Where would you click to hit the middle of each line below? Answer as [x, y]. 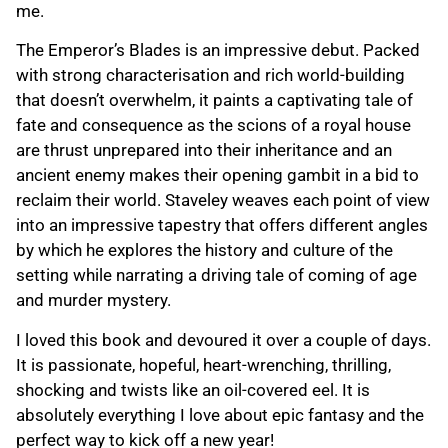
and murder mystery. [93, 300]
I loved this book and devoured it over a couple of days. [223, 339]
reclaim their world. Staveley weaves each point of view [223, 200]
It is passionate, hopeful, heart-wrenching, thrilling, [203, 364]
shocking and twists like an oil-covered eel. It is [193, 389]
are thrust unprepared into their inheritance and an [204, 150]
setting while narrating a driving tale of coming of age [216, 275]
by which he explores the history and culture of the [204, 250]
